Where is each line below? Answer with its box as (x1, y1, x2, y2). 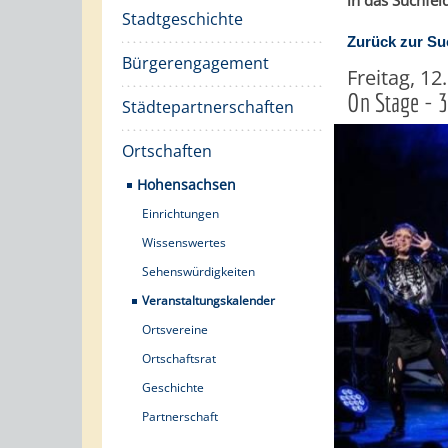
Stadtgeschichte (122, 8, 243, 30)
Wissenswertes (142, 234, 226, 251)
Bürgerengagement (122, 52, 269, 74)
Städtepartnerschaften (122, 96, 294, 118)
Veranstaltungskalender (142, 292, 275, 309)
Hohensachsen (137, 175, 236, 194)
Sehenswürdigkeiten (142, 263, 255, 280)
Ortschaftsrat (142, 350, 216, 367)
